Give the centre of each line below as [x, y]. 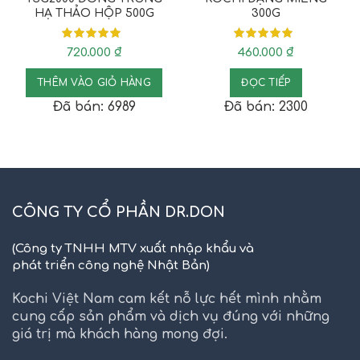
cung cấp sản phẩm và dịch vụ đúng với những [171, 316]
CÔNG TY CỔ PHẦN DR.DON [119, 212]
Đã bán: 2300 [266, 106]
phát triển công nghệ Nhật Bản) [111, 265]
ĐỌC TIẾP [266, 82]
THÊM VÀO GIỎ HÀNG [94, 82]
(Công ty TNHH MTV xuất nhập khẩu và [133, 248]
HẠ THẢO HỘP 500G [94, 13]
